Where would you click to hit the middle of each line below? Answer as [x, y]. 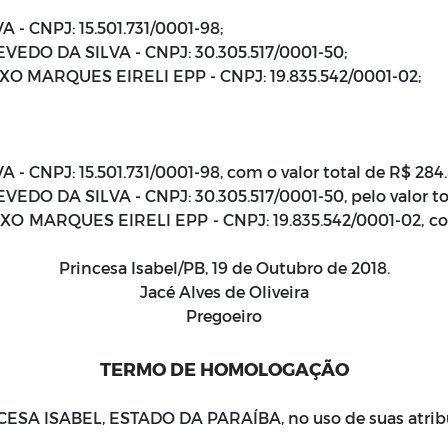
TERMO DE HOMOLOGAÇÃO [224, 368]
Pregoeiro [224, 315]
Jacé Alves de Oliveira [224, 291]
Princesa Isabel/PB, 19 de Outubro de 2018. [224, 267]
